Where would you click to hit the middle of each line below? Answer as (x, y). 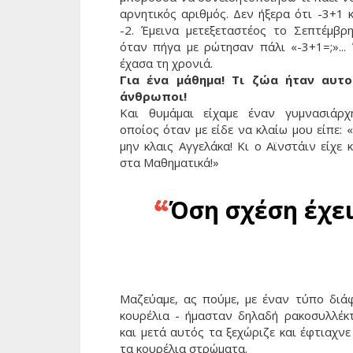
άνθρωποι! (153, 96)
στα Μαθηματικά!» (169, 162)
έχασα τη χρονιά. (166, 63)
